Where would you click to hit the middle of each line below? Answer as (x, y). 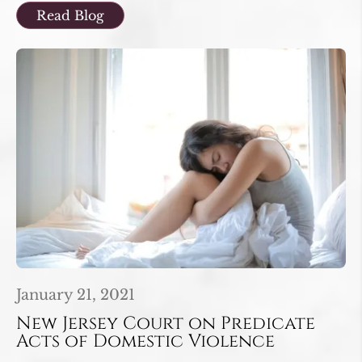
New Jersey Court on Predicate (166, 324)
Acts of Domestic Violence (145, 342)
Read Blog (70, 15)
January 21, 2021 (76, 295)
